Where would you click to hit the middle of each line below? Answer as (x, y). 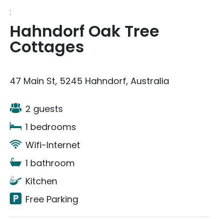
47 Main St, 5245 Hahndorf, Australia (89, 81)
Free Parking (52, 199)
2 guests (44, 109)
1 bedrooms (51, 127)
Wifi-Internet (53, 145)
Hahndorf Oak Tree (85, 31)
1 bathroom (50, 163)
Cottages (47, 47)
